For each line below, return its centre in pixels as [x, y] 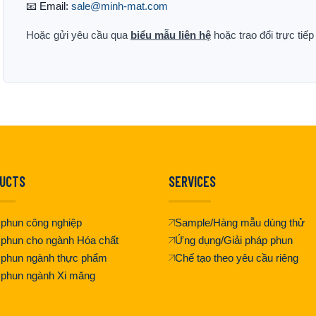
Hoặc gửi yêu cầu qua [78, 35]
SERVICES [192, 181]
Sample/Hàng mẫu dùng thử [240, 222]
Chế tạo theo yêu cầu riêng [237, 257]
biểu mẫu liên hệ [171, 35]
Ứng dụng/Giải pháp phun [234, 240]
